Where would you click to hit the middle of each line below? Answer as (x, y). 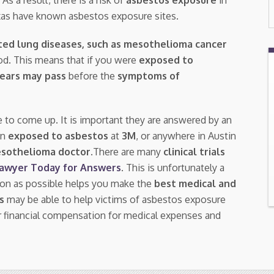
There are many (128, 151)
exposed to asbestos (57, 135)
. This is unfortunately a (173, 167)
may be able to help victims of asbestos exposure (115, 199)
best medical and (194, 183)
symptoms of (149, 76)
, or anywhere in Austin (186, 135)
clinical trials (194, 151)
